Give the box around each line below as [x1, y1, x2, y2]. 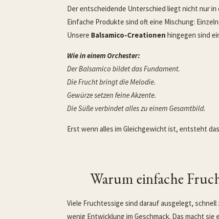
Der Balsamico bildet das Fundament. [67, 64, 180, 73]
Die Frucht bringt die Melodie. [67, 77, 156, 87]
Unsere [67, 30, 91, 40]
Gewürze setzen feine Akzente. [67, 90, 156, 100]
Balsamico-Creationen [91, 30, 166, 40]
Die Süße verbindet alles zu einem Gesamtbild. [67, 103, 206, 113]
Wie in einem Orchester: [67, 50, 140, 60]
